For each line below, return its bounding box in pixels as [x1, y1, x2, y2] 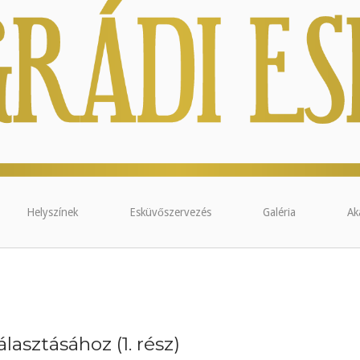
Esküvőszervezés [129, 205, 211, 219]
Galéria [262, 205, 296, 219]
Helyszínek [26, 205, 78, 219]
